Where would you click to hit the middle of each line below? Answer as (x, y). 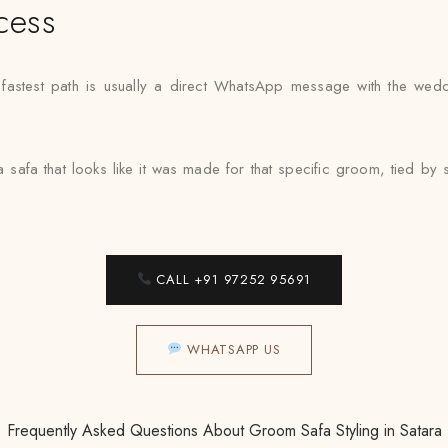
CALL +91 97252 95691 (231, 279)
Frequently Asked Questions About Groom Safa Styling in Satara (224, 430)
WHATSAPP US (231, 349)
